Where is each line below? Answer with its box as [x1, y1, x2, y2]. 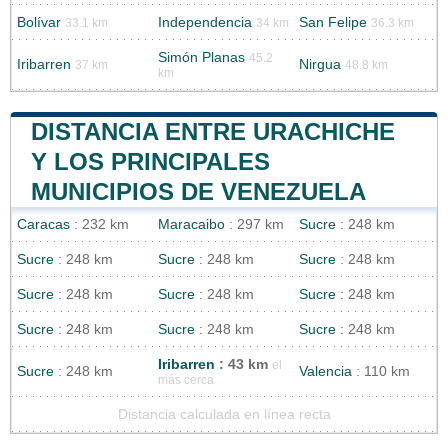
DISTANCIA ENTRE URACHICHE [31, 117, 395, 145]
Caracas [17, 216, 70, 232]
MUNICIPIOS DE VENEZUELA [31, 177, 366, 205]
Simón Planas [158, 49, 245, 65]
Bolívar [17, 14, 61, 30]
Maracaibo [158, 216, 225, 232]
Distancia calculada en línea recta [117, 406, 331, 422]
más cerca [158, 373, 214, 386]
